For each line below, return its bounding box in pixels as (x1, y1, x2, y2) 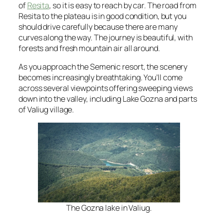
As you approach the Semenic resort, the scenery (18, 61, 188, 72)
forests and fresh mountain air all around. (18, 42, 160, 54)
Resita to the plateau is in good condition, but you (18, 10, 186, 21)
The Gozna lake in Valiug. (66, 202, 152, 214)
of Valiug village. (18, 104, 74, 115)
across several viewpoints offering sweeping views (18, 82, 193, 93)
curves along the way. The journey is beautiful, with (18, 32, 193, 43)
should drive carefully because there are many (18, 21, 178, 32)
